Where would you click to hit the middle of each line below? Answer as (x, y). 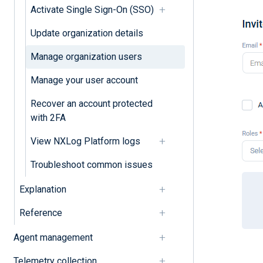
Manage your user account (84, 80)
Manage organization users (86, 56)
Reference (41, 213)
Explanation (43, 189)
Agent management (53, 237)
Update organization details (87, 33)
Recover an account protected (91, 103)
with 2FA (48, 117)
